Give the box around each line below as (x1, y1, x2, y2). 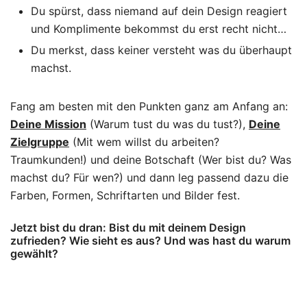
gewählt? (10, 246, 58, 260)
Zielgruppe (10, 134, 69, 149)
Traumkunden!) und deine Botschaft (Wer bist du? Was (10, 152, 291, 167)
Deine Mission (10, 116, 86, 131)
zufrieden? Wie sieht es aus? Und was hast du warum (10, 233, 291, 247)
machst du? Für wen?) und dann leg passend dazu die (10, 170, 288, 184)
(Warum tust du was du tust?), (86, 116, 249, 131)
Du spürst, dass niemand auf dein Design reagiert (31, 3, 287, 18)
